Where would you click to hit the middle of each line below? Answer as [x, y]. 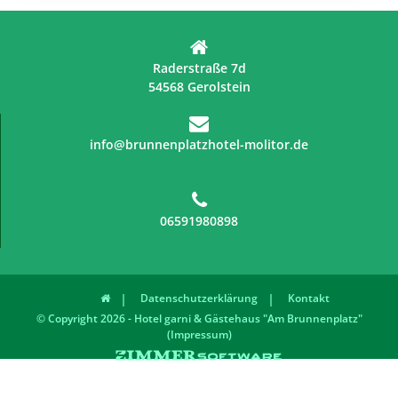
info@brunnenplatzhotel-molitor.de [199, 144]
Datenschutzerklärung [199, 298]
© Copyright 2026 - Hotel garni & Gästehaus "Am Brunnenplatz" [199, 318]
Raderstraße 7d [199, 68]
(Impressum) [199, 334]
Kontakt [309, 298]
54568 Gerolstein [199, 87]
